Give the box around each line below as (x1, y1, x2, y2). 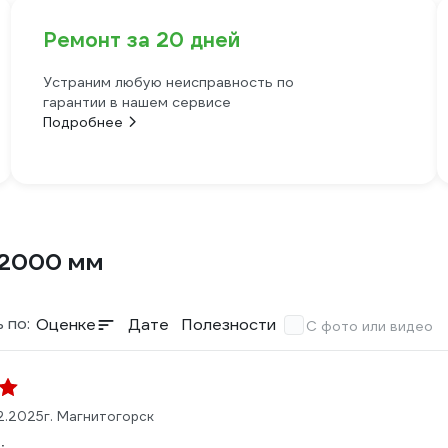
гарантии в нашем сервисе (42, 93, 231, 111)
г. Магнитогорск (44, 408, 154, 425)
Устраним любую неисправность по (42, 73, 294, 91)
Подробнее (42, 113, 123, 131)
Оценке (36, 314, 96, 335)
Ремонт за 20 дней (42, 27, 240, 53)
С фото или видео (306, 317, 433, 335)
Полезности (181, 314, 276, 335)
